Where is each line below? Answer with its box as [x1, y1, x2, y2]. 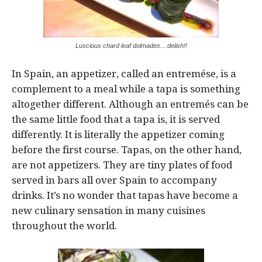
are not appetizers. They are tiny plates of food [12, 158, 232, 171]
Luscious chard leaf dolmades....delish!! [75, 42, 187, 49]
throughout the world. [12, 219, 117, 232]
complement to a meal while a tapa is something [12, 82, 240, 95]
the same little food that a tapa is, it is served [12, 113, 220, 125]
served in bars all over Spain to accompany [12, 174, 217, 186]
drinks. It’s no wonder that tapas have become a [12, 189, 238, 201]
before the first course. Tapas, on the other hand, [12, 143, 242, 156]
